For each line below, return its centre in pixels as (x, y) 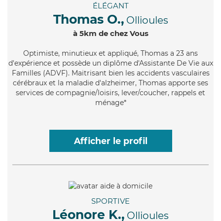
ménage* (110, 103)
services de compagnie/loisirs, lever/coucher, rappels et (110, 93)
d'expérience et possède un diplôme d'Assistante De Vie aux (110, 63)
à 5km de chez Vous (110, 34)
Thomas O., (89, 19)
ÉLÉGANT (110, 6)
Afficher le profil (110, 141)
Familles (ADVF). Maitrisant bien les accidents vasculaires (110, 73)
